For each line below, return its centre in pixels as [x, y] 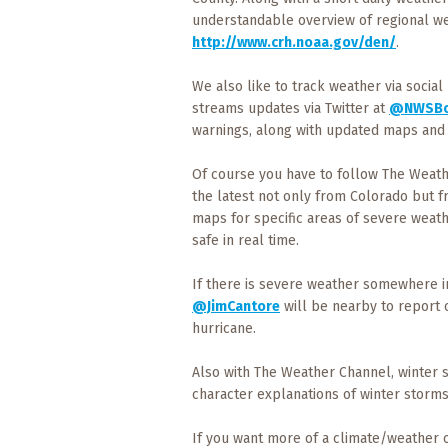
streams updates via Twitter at [290, 108]
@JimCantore [236, 306]
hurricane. [224, 328]
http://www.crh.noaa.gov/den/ [294, 42]
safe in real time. [245, 240]
